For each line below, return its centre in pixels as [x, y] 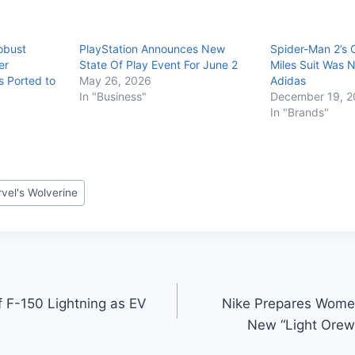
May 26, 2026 [115, 80]
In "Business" [113, 96]
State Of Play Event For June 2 [158, 64]
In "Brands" [299, 112]
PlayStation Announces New [152, 48]
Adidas [288, 80]
